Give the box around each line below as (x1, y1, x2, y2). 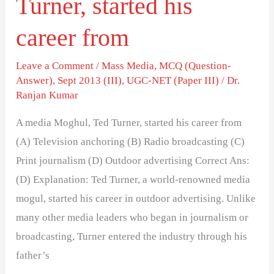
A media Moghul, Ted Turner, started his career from (16, 116, 242, 128)
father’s (16, 249, 50, 261)
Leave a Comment (16, 59, 94, 72)
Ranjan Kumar (16, 89, 79, 101)
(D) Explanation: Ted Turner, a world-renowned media (16, 173, 251, 185)
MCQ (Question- (159, 59, 232, 72)
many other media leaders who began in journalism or (16, 211, 249, 223)
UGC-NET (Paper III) (127, 74, 220, 86)
